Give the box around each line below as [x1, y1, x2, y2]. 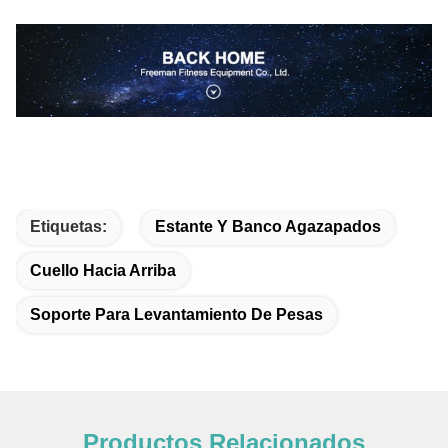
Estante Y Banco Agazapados [155, 217, 381, 235]
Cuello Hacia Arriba [30, 261, 176, 279]
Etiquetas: [30, 217, 107, 235]
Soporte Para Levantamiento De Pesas [30, 305, 323, 323]
